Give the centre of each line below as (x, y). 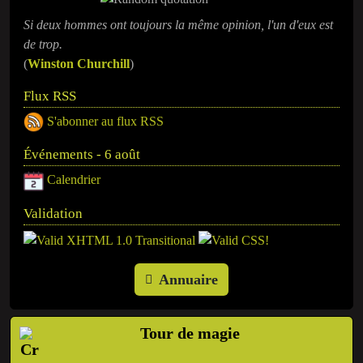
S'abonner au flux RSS (105, 121)
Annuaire (188, 279)
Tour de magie (190, 333)
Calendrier (74, 180)
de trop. (43, 44)
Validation (53, 214)
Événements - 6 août (82, 155)
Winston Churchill (79, 63)
